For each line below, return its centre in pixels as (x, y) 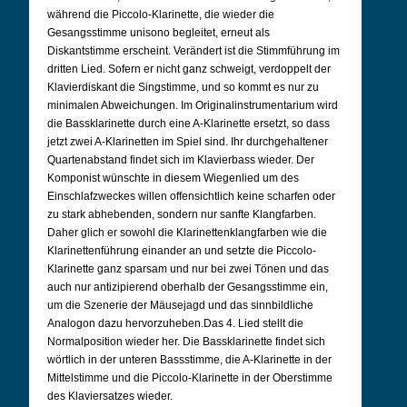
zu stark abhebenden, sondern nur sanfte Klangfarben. (182, 214)
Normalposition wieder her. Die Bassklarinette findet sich (186, 342)
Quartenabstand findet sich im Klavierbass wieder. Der (181, 160)
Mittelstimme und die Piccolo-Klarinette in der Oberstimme (190, 378)
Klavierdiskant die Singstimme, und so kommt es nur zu (183, 87)
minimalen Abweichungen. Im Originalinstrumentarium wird (193, 105)
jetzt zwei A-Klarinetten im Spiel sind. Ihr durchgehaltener (188, 142)
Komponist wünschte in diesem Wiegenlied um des (173, 178)
